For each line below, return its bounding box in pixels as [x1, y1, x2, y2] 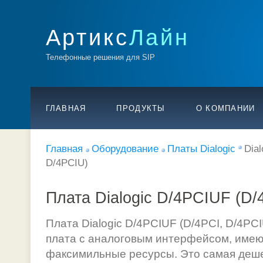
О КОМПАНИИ [195, 104, 255, 113]
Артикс [45, 25, 129, 50]
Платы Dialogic [167, 143, 235, 154]
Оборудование [92, 143, 159, 154]
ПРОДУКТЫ [116, 104, 166, 113]
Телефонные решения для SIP [45, 53, 155, 62]
